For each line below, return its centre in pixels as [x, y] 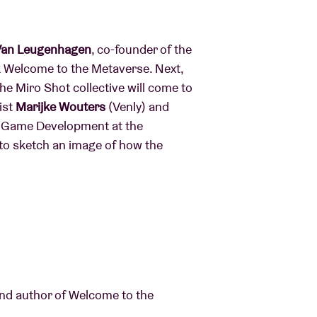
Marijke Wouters [62, 107]
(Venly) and [139, 107]
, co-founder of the [142, 50]
